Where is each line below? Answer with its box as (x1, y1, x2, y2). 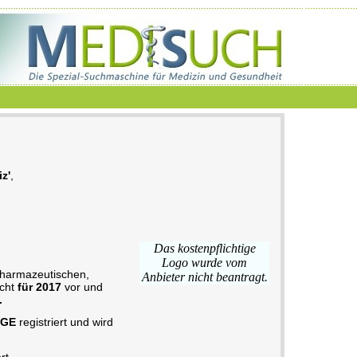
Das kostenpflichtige (153, 241, 256, 255)
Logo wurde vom (162, 256, 247, 269)
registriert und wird (16, 316, 113, 329)
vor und (61, 280, 103, 294)
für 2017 (18, 280, 61, 294)
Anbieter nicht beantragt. (141, 270, 268, 284)
